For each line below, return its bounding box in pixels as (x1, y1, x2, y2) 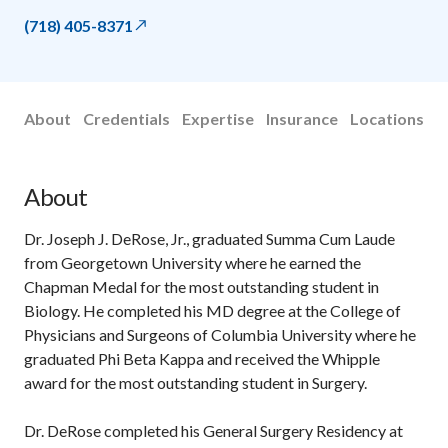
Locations (350, 108, 424, 128)
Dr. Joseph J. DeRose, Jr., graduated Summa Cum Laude (24, 228, 395, 248)
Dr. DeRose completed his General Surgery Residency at (24, 420, 403, 440)
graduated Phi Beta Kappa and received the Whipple (24, 348, 380, 368)
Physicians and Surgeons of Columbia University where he (24, 324, 416, 344)
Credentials (83, 108, 170, 128)
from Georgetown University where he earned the (24, 252, 361, 272)
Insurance (266, 108, 338, 128)
